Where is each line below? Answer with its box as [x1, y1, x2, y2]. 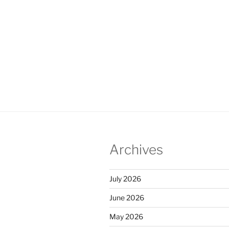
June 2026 [109, 193, 144, 202]
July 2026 [109, 174, 141, 183]
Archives [109, 142, 163, 158]
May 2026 [109, 212, 143, 221]
